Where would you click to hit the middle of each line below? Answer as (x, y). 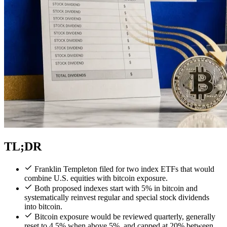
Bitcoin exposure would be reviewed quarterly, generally (125, 216)
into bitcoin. (43, 206)
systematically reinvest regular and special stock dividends (117, 197)
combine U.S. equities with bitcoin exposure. (96, 178)
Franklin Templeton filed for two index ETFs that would (124, 169)
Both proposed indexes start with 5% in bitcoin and (116, 188)
